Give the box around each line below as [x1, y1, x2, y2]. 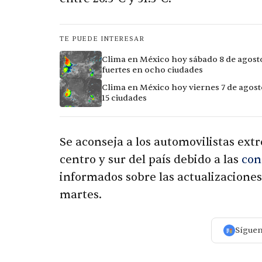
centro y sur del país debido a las [60, 152, 242, 167]
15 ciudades [102, 92, 147, 103]
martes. [60, 187, 102, 202]
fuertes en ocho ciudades [102, 64, 203, 75]
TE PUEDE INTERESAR [60, 34, 144, 43]
